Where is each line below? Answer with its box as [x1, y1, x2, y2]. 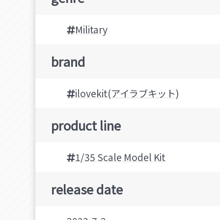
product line [51, 116, 121, 135]
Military [75, 23, 108, 37]
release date [51, 180, 123, 198]
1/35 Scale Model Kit [75, 150, 165, 165]
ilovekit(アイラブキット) [75, 86, 179, 101]
